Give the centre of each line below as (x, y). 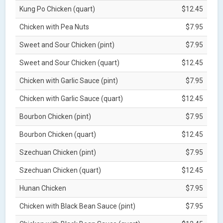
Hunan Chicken (43, 188)
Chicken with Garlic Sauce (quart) (71, 98)
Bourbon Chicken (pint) (56, 116)
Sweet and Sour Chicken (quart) (70, 62)
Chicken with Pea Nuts (55, 27)
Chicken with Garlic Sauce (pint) (69, 80)
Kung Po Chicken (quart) (57, 9)
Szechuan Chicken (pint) (58, 152)
